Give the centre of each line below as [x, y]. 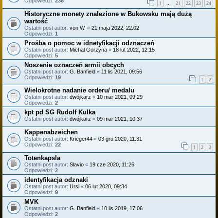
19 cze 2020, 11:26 [112, 164]
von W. [78, 27]
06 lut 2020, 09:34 [106, 186]
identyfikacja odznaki [56, 180]
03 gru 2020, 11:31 [120, 139]
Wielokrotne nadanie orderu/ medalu [79, 91]
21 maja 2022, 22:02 [115, 27]
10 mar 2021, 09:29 [120, 97]
